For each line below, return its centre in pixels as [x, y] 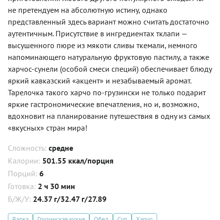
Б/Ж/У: [20, 199]
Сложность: [28, 148]
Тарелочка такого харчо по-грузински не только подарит [107, 92]
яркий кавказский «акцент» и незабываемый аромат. [99, 81]
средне [61, 148]
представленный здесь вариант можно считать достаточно [109, 22]
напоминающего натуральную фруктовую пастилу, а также [109, 57]
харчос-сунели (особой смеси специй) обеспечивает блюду [110, 69]
